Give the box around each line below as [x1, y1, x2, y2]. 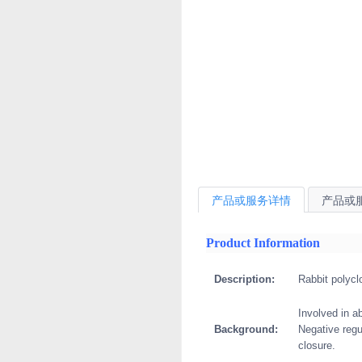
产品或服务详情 [212, 192, 291, 208]
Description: [208, 272, 275, 285]
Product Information [206, 236, 320, 250]
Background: [208, 322, 278, 335]
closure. [298, 339, 335, 351]
